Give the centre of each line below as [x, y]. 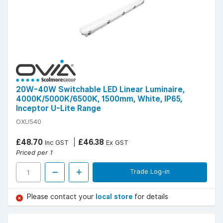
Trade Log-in [150, 171]
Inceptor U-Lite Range [58, 109]
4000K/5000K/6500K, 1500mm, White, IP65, [99, 99]
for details [151, 197]
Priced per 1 [34, 153]
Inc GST [56, 143]
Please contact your [61, 197]
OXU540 [29, 122]
